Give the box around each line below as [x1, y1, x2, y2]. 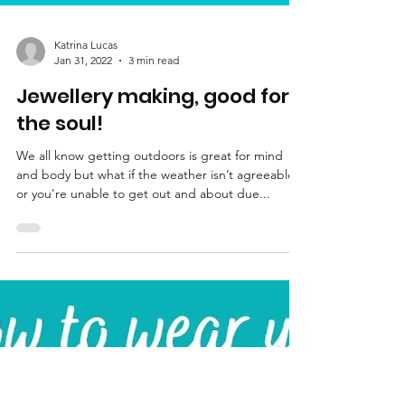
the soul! [16, 240, 103, 268]
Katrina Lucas [54, 168, 118, 182]
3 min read [128, 184, 179, 197]
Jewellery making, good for [16, 212, 289, 240]
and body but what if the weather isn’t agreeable [16, 297, 295, 313]
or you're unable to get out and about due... [16, 316, 270, 332]
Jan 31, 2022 [54, 184, 112, 197]
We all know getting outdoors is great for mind [16, 278, 283, 294]
